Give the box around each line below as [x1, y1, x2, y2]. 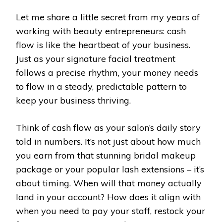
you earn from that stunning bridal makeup [16, 149, 196, 161]
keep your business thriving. [16, 94, 131, 106]
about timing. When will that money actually [16, 177, 202, 189]
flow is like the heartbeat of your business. [16, 39, 190, 51]
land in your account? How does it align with [16, 191, 201, 203]
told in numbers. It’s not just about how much [16, 135, 201, 147]
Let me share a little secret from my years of [16, 11, 200, 23]
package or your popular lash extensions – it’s [16, 163, 204, 175]
